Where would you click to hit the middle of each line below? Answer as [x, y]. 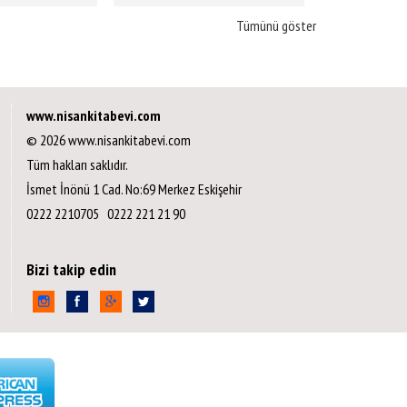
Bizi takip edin [72, 270]
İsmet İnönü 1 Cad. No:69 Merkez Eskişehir [134, 189]
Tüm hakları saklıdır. [78, 165]
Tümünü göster [276, 26]
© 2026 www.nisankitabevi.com [109, 140]
